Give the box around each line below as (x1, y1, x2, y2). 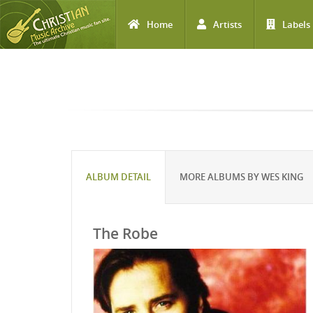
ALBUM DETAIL (86, 170, 151, 183)
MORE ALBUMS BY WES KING (180, 170, 303, 183)
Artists (213, 18, 242, 31)
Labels (282, 18, 310, 31)
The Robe (93, 224, 158, 243)
